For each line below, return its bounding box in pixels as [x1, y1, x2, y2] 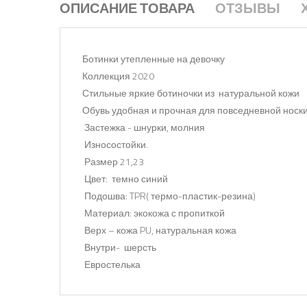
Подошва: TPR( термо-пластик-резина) [82, 188, 256, 203]
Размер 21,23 [82, 153, 144, 169]
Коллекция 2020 [82, 68, 154, 83]
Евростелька [82, 256, 140, 271]
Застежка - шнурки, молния [82, 119, 205, 134]
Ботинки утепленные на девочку [82, 51, 225, 66]
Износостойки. [82, 136, 148, 151]
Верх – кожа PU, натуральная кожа [82, 222, 236, 237]
